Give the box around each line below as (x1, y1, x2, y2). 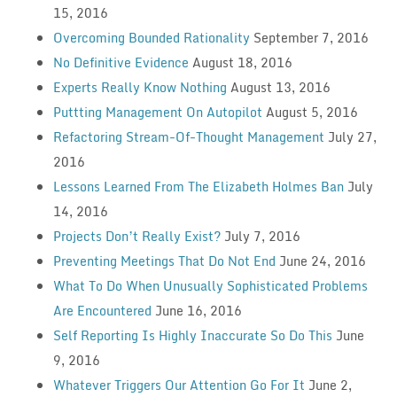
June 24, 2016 (278, 250, 366, 271)
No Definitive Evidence (52, 51, 189, 73)
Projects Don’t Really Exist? (52, 225, 221, 246)
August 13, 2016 (230, 76, 331, 97)
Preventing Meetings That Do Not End (52, 250, 276, 271)
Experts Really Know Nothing (52, 76, 227, 97)
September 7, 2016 (253, 27, 369, 48)
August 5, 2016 (265, 101, 358, 122)
